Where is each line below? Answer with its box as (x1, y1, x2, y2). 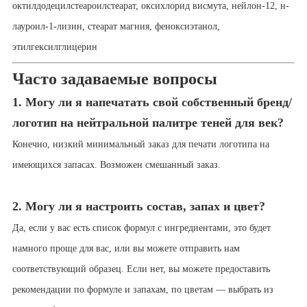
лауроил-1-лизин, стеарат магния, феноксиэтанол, (12, 21, 220, 32)
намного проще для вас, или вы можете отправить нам (12, 243, 240, 254)
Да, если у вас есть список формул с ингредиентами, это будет (12, 223, 271, 234)
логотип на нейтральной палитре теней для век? (12, 116, 284, 130)
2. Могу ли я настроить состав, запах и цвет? (12, 199, 265, 214)
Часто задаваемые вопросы (12, 70, 217, 88)
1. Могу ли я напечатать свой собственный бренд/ (12, 95, 292, 110)
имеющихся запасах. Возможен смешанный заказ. (12, 160, 221, 171)
